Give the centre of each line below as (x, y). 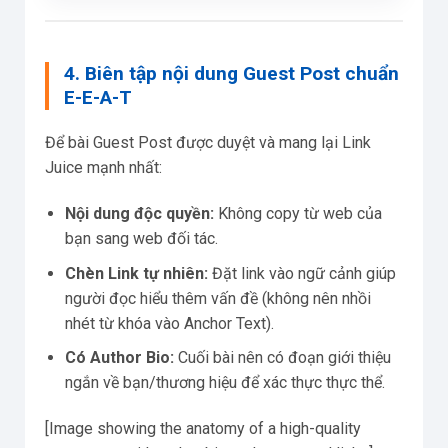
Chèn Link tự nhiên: (136, 273)
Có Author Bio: (119, 358)
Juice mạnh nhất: (103, 168)
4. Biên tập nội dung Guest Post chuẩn (231, 74)
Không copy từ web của (298, 214)
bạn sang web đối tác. (141, 239)
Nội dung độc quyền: (139, 214)
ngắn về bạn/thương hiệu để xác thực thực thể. (225, 383)
